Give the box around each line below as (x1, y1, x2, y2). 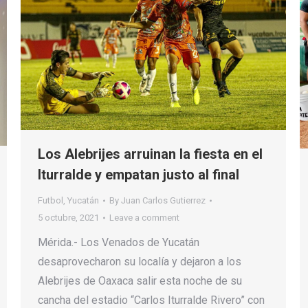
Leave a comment (109, 212, 179, 223)
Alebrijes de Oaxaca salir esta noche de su (38, 274, 242, 288)
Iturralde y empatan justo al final (38, 166, 239, 184)
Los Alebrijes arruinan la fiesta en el (38, 146, 263, 163)
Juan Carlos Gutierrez (121, 195, 206, 206)
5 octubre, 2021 (38, 212, 99, 223)
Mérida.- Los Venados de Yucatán (38, 236, 199, 250)
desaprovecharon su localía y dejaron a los (38, 255, 241, 269)
